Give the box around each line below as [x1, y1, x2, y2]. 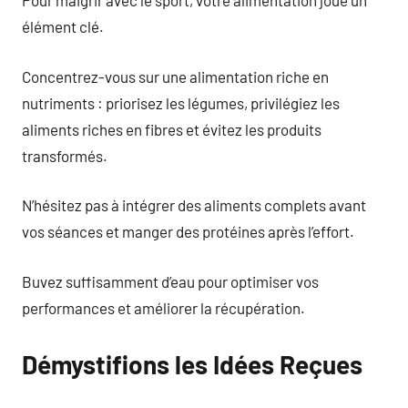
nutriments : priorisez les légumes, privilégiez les [22, 93, 340, 112]
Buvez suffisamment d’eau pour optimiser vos [22, 271, 319, 291]
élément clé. [22, 17, 104, 36]
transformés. [22, 146, 107, 165]
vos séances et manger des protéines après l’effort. [22, 222, 354, 240]
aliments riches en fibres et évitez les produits [22, 119, 321, 138]
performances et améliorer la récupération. [22, 298, 305, 317]
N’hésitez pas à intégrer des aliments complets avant [22, 196, 366, 214]
